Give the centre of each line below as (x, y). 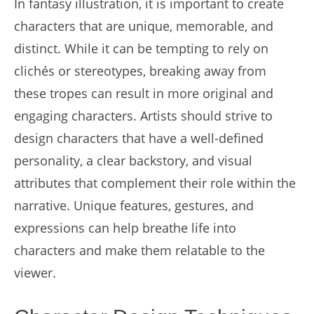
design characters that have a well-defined (139, 138)
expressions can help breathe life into (125, 228)
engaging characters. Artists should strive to (143, 116)
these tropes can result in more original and (144, 93)
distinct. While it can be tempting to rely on (141, 48)
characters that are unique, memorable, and (144, 26)
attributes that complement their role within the (155, 183)
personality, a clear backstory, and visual (133, 161)
